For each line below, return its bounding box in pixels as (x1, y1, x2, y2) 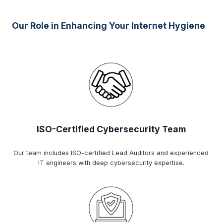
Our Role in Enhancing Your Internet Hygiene (12, 20, 205, 31)
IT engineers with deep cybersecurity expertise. (38, 159, 184, 166)
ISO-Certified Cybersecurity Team (36, 123, 186, 134)
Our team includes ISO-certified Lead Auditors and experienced (13, 149, 209, 157)
